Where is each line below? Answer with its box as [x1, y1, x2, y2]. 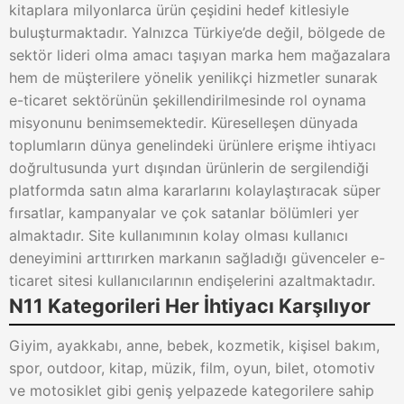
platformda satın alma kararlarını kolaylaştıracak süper [9, 181, 381, 199]
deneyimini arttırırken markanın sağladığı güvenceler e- [9, 249, 385, 267]
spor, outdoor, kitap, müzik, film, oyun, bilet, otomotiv [9, 359, 375, 377]
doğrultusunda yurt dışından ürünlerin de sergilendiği [9, 159, 369, 177]
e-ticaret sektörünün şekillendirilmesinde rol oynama [9, 91, 366, 109]
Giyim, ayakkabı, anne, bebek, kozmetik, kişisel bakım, [9, 336, 380, 354]
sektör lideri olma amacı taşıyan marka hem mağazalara [9, 46, 390, 64]
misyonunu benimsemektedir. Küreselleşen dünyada [9, 114, 358, 132]
